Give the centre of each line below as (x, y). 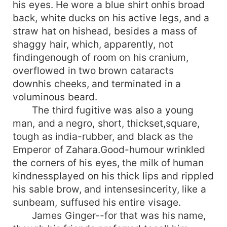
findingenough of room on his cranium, (101, 57)
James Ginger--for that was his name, (109, 215)
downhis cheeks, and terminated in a (97, 83)
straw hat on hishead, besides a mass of (105, 31)
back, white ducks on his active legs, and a (111, 17)
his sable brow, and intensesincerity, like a (109, 189)
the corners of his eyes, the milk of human (108, 162)
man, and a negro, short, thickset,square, (106, 123)
